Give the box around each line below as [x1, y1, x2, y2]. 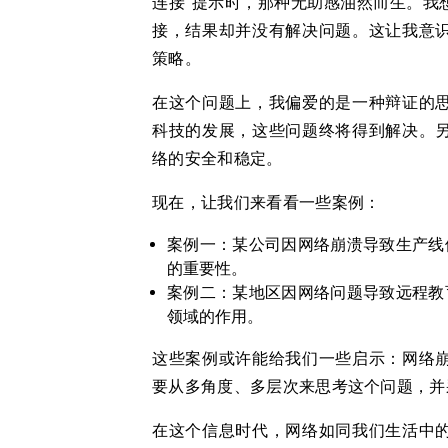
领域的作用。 [167, 307, 263, 326]
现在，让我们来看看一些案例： [152, 193, 381, 212]
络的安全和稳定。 [152, 149, 283, 168]
